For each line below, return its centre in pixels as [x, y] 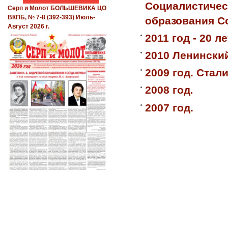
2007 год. [169, 107]
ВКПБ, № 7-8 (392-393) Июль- [51, 18]
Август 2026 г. [28, 27]
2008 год [168, 90]
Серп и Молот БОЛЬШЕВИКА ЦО [57, 8]
